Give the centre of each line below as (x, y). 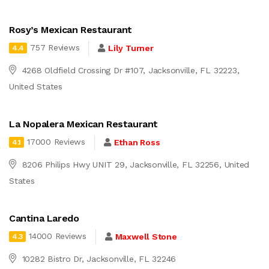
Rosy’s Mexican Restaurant (71, 29)
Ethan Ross (137, 143)
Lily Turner (131, 48)
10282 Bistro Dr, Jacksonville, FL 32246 (99, 258)
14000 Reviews (58, 236)
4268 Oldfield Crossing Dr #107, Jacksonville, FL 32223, (131, 70)
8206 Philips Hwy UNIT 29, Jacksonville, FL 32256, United (136, 164)
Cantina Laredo (44, 218)
